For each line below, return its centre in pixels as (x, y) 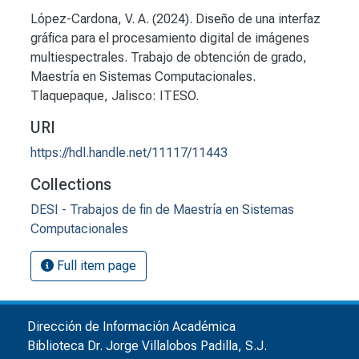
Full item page (95, 266)
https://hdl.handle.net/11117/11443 (129, 153)
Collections (71, 185)
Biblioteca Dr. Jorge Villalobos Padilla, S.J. (147, 346)
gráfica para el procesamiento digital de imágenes (170, 38)
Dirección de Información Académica (131, 327)
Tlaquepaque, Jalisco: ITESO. (115, 96)
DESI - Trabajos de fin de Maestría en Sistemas (162, 210)
